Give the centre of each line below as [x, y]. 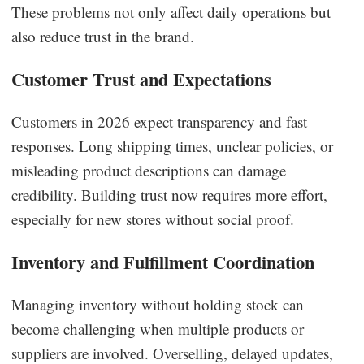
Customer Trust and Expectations [142, 79]
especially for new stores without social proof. [153, 219]
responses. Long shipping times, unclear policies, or [173, 145]
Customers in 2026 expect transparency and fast [160, 121]
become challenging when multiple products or [158, 328]
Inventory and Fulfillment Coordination [163, 262]
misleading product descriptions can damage [149, 170]
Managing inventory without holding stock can [158, 304]
